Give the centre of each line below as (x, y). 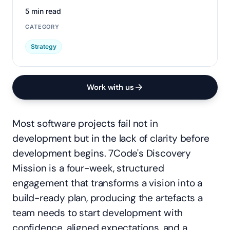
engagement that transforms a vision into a (108, 183)
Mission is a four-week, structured (88, 168)
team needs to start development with (98, 213)
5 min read (43, 11)
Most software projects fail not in (85, 123)
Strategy (44, 46)
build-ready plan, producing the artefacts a (108, 198)
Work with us (110, 87)
